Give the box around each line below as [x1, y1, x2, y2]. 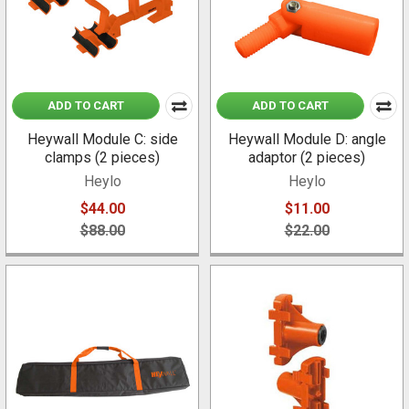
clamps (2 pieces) [45, 149, 160, 167]
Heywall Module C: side [26, 131, 178, 149]
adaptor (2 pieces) [248, 149, 365, 167]
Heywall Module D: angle [227, 131, 386, 149]
